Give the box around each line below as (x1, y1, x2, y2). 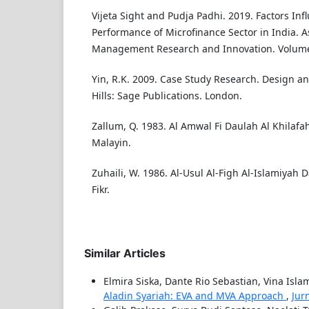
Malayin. (91, 135, 131, 149)
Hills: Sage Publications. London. (91, 88, 242, 102)
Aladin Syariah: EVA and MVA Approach (103, 288, 286, 302)
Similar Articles (84, 246, 166, 260)
